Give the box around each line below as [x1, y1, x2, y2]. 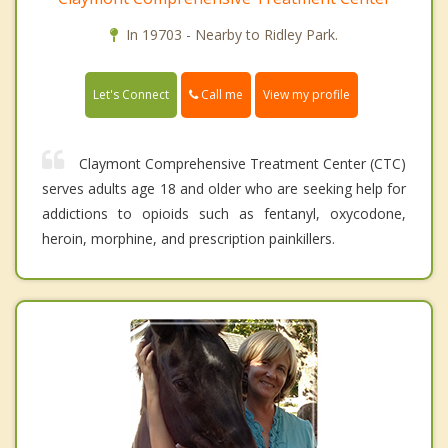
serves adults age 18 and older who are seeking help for [42, 179, 406, 199]
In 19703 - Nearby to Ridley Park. [126, 24, 338, 44]
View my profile [263, 86, 350, 104]
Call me [198, 85, 243, 103]
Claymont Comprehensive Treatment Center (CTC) [79, 154, 406, 174]
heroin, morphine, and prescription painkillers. [42, 229, 335, 249]
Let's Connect [93, 86, 169, 104]
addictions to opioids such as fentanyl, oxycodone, [42, 204, 406, 224]
